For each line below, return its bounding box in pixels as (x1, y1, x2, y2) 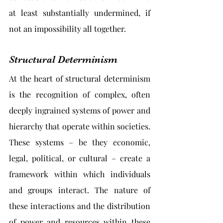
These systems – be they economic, (9, 137, 150, 147)
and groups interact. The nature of (9, 185, 150, 195)
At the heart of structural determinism (9, 73, 150, 84)
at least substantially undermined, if (9, 7, 150, 18)
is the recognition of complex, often (9, 89, 150, 100)
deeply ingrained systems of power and (9, 105, 150, 115)
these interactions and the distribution (9, 201, 150, 211)
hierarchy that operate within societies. (9, 121, 150, 131)
